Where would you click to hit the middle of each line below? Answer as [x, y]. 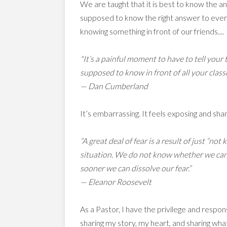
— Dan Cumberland [115, 86]
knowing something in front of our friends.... [152, 31]
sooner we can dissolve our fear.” [136, 168]
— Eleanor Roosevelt [116, 182]
